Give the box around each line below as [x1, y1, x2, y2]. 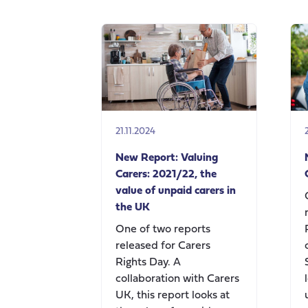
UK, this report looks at [115, 290, 230, 302]
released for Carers [115, 241, 210, 252]
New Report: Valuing [115, 153, 218, 164]
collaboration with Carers [115, 274, 239, 285]
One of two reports [115, 224, 210, 236]
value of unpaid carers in [115, 186, 236, 197]
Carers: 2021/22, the [115, 169, 217, 181]
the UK [115, 202, 150, 214]
